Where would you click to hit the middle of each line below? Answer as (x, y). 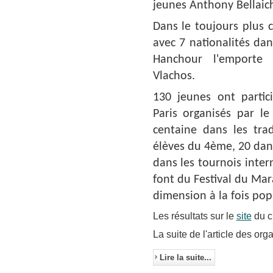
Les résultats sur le (194, 216)
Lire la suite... (185, 257)
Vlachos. (174, 76)
